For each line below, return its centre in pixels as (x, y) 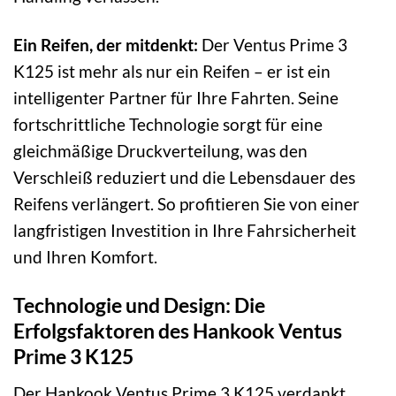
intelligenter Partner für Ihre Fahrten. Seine (176, 98)
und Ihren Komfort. (85, 257)
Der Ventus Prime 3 (273, 45)
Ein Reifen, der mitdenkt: (106, 45)
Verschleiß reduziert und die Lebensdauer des (184, 178)
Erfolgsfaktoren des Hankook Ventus (178, 331)
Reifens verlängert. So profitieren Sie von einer (187, 204)
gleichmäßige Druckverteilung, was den (160, 151)
